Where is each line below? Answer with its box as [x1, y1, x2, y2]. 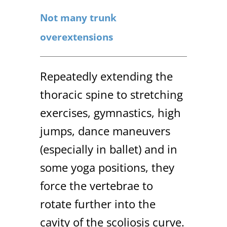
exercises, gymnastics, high [40, 105, 181, 121]
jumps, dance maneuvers [40, 123, 170, 139]
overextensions [40, 30, 113, 44]
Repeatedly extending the [40, 68, 173, 84]
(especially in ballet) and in [40, 141, 177, 157]
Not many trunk [40, 11, 117, 24]
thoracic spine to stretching [40, 87, 183, 102]
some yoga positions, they [40, 160, 174, 175]
